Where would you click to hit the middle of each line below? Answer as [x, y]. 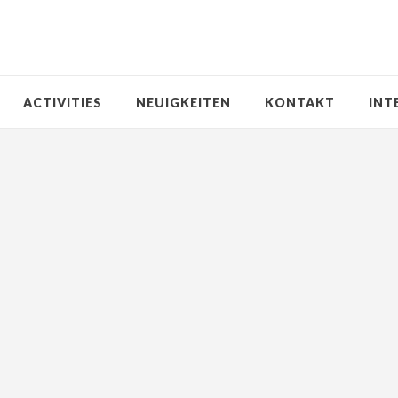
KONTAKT [300, 103]
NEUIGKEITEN [183, 103]
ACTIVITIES [63, 103]
